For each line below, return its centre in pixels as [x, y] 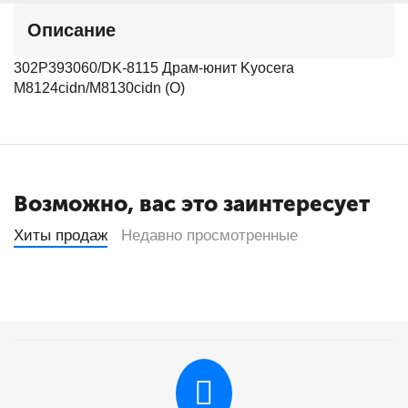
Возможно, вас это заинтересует [192, 204]
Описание [71, 30]
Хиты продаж [61, 235]
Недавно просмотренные [209, 235]
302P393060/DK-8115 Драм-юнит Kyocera [154, 68]
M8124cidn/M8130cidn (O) [99, 88]
